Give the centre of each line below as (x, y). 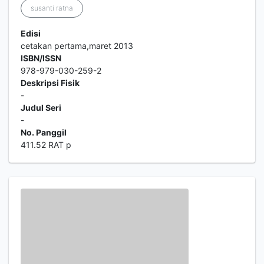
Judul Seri (41, 108)
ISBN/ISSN (41, 58)
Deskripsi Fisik (50, 83)
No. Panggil (44, 132)
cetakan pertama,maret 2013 (77, 46)
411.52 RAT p (46, 145)
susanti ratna (52, 8)
